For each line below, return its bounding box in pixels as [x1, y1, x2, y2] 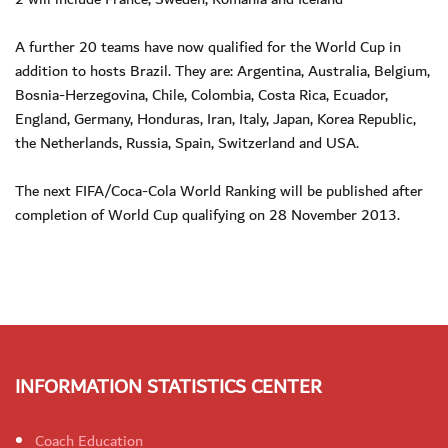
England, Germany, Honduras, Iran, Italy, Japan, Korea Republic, [15, 105, 416, 132]
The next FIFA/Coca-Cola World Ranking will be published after [15, 177, 423, 204]
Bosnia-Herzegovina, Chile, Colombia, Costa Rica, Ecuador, [15, 81, 388, 108]
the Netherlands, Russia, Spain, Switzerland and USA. [15, 129, 359, 156]
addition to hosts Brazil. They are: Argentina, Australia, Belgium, [15, 57, 430, 84]
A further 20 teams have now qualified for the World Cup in [15, 33, 401, 60]
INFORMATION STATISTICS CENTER [15, 370, 322, 403]
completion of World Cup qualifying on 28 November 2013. [15, 201, 400, 228]
